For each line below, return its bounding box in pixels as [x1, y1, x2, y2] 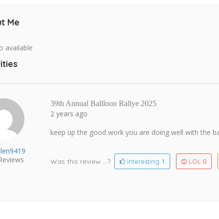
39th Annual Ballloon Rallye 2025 [50, 99, 157, 108]
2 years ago [50, 109, 88, 119]
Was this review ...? [50, 157, 113, 166]
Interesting [125, 157, 162, 166]
